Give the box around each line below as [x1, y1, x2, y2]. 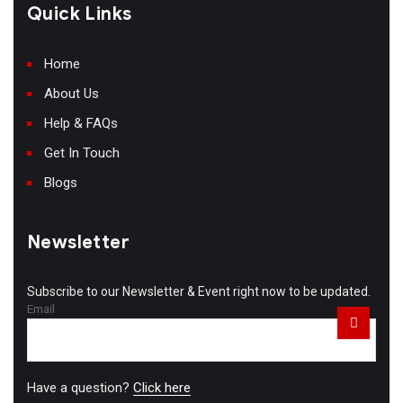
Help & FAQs [44, 114, 118, 131]
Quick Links [27, 2, 132, 25]
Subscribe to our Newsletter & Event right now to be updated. [27, 283, 371, 299]
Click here [133, 380, 191, 397]
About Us [44, 85, 99, 102]
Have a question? [27, 380, 133, 397]
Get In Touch [44, 144, 120, 161]
